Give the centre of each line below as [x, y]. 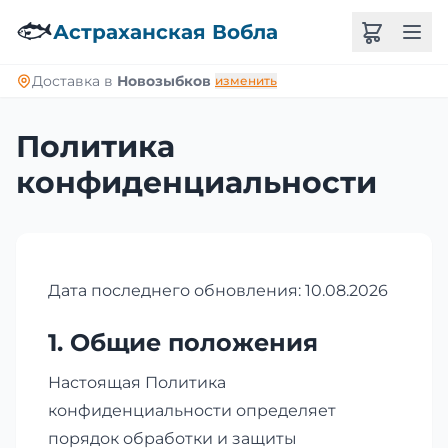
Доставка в [74, 81]
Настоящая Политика [137, 382]
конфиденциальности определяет [192, 410]
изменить [246, 80]
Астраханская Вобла [165, 32]
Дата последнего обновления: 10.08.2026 [218, 290]
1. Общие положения [183, 342]
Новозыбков [164, 81]
